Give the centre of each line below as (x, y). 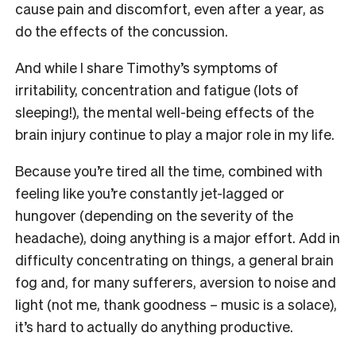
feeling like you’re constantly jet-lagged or (150, 192)
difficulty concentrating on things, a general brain (174, 259)
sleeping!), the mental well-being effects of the (164, 111)
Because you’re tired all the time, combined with (169, 170)
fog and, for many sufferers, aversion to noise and (176, 281)
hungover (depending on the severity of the (154, 215)
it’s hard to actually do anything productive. (154, 326)
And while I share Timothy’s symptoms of (147, 67)
